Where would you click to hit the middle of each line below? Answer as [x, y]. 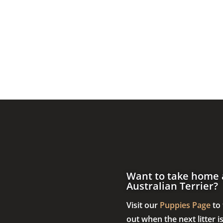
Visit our [143, 205]
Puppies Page [185, 205]
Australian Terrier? [172, 186]
